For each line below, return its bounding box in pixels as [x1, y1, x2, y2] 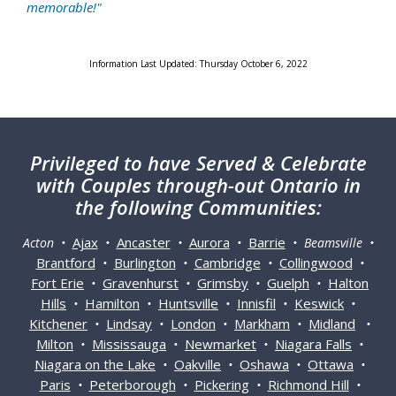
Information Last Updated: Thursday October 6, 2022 [88, 57, 308, 71]
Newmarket [185, 335, 256, 354]
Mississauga [92, 335, 166, 354]
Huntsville [158, 294, 218, 313]
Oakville [174, 355, 221, 374]
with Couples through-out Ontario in [35, 171, 361, 199]
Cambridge [194, 254, 261, 272]
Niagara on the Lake [34, 355, 156, 374]
